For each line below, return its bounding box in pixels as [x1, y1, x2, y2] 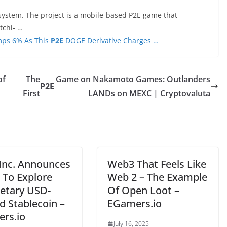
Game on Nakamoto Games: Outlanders [56, 73, 210, 85]
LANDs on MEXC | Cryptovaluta [88, 88, 210, 99]
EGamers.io [107, 197, 162, 210]
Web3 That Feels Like [107, 157, 206, 171]
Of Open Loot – [107, 183, 179, 197]
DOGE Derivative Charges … [63, 35, 159, 45]
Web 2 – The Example [107, 170, 207, 184]
